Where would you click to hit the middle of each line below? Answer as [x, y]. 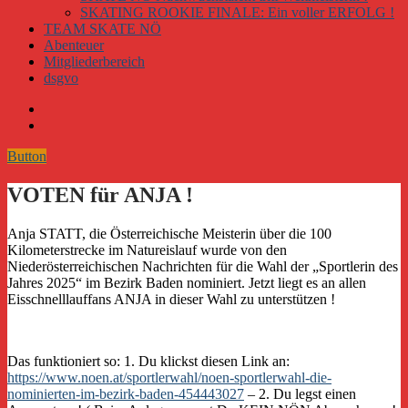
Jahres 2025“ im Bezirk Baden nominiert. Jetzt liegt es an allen [187, 282]
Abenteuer [74, 45]
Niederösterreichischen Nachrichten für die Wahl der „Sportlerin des [203, 266]
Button [27, 156]
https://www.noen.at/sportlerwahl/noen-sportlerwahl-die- [169, 377]
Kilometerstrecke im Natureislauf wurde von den [147, 250]
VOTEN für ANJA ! [100, 194]
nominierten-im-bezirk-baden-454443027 [126, 393]
